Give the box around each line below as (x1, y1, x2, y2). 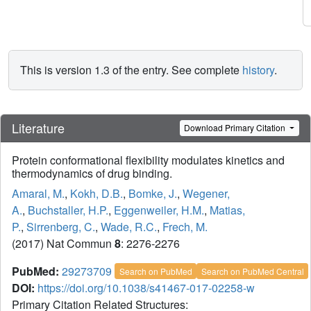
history (242, 61, 274, 78)
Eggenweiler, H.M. (114, 201, 204, 218)
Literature (12, 118, 65, 137)
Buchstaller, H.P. (28, 201, 108, 218)
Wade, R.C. (101, 218, 157, 235)
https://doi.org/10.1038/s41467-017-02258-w (37, 279, 255, 296)
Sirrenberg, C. (26, 218, 95, 235)
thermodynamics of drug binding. (12, 165, 172, 181)
